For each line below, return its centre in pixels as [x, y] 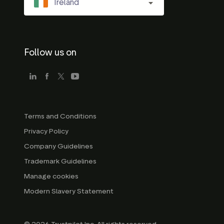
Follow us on [50, 53]
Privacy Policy [46, 131]
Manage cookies [51, 176]
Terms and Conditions [60, 116]
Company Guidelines [58, 146]
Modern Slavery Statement [69, 191]
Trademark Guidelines [60, 161]
